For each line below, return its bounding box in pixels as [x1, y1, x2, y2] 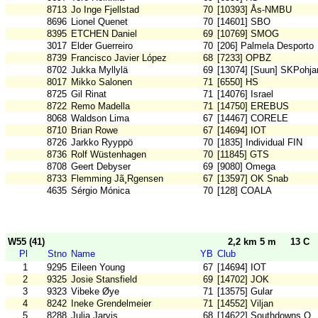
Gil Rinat [71, 89, 106, 100]
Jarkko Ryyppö [71, 137, 133, 148]
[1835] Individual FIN [217, 137, 302, 148]
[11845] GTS [217, 149, 269, 160]
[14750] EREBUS [217, 101, 289, 112]
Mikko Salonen [71, 77, 132, 88]
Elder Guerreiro [71, 40, 133, 52]
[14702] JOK [217, 274, 269, 285]
